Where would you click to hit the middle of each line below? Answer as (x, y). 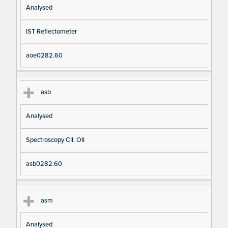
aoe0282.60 (44, 55)
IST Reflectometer (51, 31)
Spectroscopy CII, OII (55, 140)
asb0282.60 (44, 164)
